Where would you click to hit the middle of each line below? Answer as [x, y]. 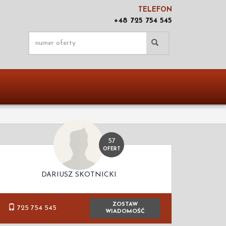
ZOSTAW [125, 205]
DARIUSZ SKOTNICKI [79, 175]
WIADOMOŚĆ [125, 212]
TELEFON [155, 10]
